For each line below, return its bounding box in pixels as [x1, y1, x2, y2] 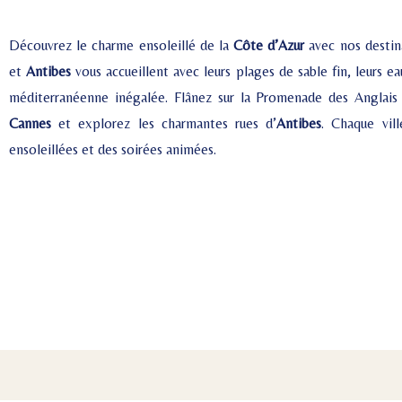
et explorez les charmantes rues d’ [51, 114, 277, 132]
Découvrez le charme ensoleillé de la [9, 36, 234, 54]
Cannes [9, 114, 51, 132]
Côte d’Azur [233, 36, 305, 54]
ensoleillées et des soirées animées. [9, 140, 216, 158]
